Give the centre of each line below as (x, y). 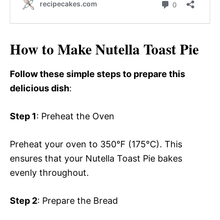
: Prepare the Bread (78, 201)
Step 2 (24, 201)
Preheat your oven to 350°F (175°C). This (96, 144)
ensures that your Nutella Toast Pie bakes (96, 159)
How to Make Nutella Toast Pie (104, 49)
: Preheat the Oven (75, 116)
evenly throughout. (49, 173)
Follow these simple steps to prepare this (97, 74)
